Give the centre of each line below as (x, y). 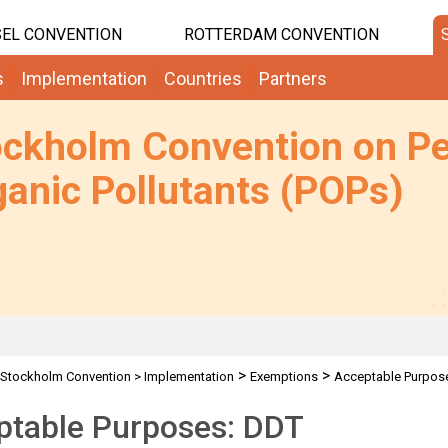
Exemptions (283, 376)
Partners (293, 78)
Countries (203, 78)
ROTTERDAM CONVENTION (281, 34)
